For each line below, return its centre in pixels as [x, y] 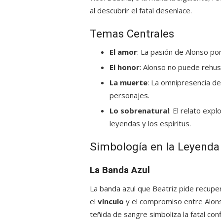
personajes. [129, 95]
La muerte [129, 82]
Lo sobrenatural [139, 110]
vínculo [111, 201]
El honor [125, 67]
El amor [123, 52]
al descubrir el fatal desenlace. [141, 10]
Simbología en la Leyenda [155, 147]
